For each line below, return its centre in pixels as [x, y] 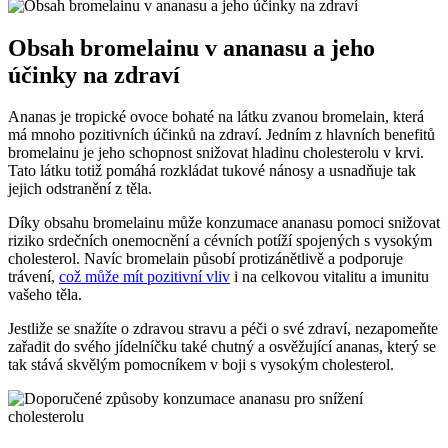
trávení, [33, 277]
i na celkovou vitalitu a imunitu [329, 277]
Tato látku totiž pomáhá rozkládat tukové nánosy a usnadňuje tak [212, 171]
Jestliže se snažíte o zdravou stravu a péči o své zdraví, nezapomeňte [223, 329]
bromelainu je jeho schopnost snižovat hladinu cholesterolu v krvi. [216, 153]
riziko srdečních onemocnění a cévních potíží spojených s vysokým [220, 241]
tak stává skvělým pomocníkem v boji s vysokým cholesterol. [201, 365]
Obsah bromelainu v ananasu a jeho [191, 47]
